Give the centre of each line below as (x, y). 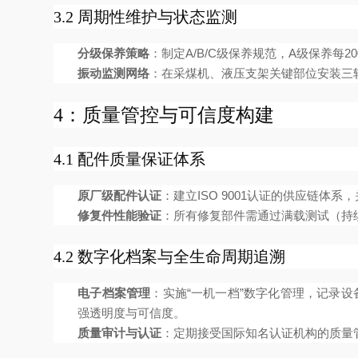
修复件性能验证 (120, 215)
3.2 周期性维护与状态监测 (146, 17)
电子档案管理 (114, 293)
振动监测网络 (114, 73)
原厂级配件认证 (120, 195)
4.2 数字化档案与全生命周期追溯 (170, 257)
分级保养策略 (114, 53)
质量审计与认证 (120, 333)
